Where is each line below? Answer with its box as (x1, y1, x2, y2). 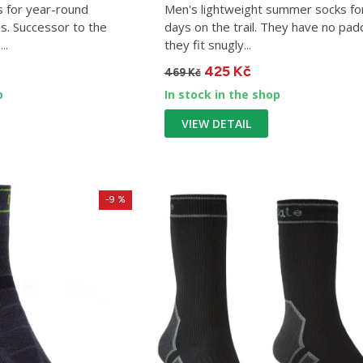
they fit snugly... (164, 36, 251, 53)
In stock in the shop (164, 87, 280, 103)
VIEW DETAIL (181, 116, 251, 132)
